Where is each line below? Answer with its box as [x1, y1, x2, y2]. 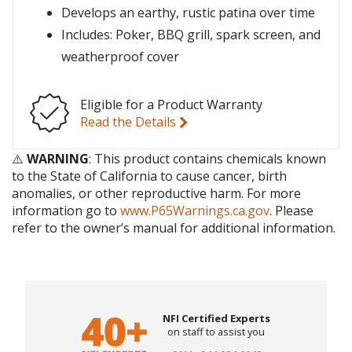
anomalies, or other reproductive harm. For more [12, 185, 301, 203]
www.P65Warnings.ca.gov [120, 202, 269, 220]
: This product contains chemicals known [89, 150, 326, 168]
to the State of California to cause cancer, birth [12, 167, 287, 185]
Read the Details [80, 113, 179, 131]
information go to [12, 202, 120, 220]
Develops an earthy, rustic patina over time [61, 4, 315, 22]
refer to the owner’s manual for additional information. [12, 219, 335, 237]
